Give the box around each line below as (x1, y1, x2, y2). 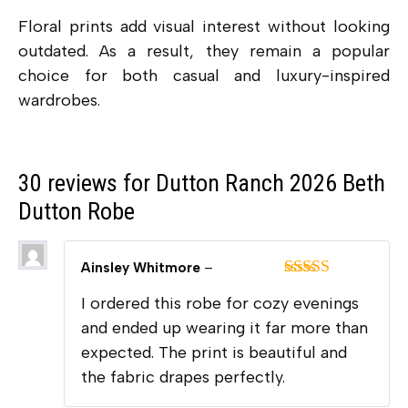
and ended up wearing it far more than (81, 318, 368, 339)
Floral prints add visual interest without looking (18, 15, 390, 36)
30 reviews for (18, 169, 156, 198)
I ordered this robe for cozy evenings (81, 293, 359, 314)
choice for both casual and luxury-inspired (18, 65, 390, 86)
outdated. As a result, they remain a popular (18, 40, 390, 61)
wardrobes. (18, 89, 100, 110)
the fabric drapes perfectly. (81, 367, 285, 388)
